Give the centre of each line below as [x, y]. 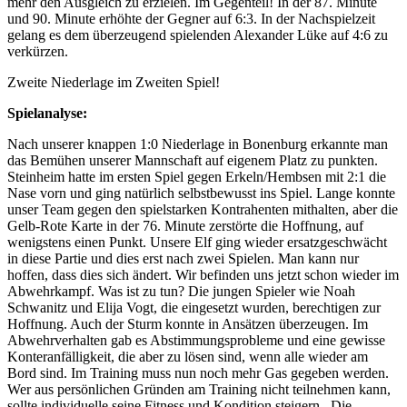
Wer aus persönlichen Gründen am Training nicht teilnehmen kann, [199, 389]
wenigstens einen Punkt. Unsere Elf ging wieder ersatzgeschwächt [197, 242]
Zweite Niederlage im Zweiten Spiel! [114, 82]
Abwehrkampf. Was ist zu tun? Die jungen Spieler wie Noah [181, 291]
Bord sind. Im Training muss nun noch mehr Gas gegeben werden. [198, 373]
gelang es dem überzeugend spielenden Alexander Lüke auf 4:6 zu [198, 35]
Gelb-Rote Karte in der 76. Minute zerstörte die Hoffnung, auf [185, 226]
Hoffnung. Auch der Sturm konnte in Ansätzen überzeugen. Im [188, 324]
